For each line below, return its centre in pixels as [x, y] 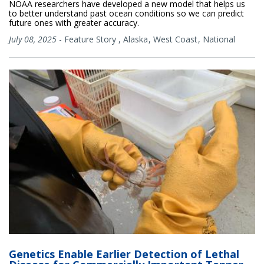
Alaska [136, 39]
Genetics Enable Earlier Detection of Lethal [124, 254]
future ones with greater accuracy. [74, 22]
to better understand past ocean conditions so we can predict [126, 13]
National [219, 39]
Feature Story [90, 39]
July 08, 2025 [33, 39]
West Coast [175, 39]
